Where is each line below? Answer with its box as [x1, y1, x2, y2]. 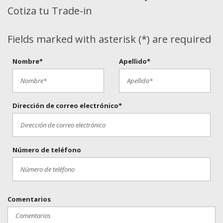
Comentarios [7, 195, 51, 204]
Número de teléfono [12, 145, 81, 154]
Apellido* [119, 57, 150, 66]
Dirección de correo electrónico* [12, 101, 122, 110]
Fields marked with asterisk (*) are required [7, 32, 211, 46]
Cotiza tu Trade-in [7, 4, 92, 17]
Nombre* [12, 57, 43, 66]
